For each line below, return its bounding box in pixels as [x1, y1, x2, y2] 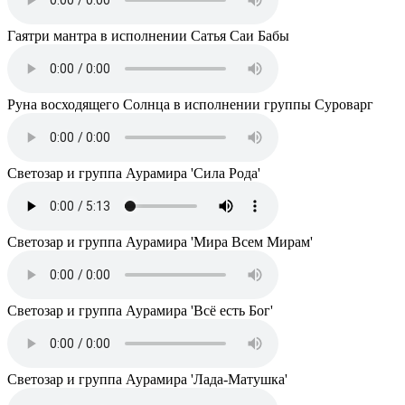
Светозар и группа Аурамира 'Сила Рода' [7, 165, 260, 181]
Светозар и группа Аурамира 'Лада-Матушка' [7, 371, 287, 387]
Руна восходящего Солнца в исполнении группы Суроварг [7, 96, 373, 112]
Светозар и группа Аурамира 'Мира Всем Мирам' [7, 233, 313, 250]
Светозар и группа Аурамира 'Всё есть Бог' [7, 302, 273, 318]
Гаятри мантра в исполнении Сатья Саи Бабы [7, 27, 289, 43]
